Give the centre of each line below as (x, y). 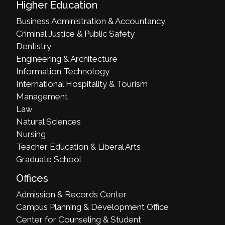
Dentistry (34, 46)
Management (42, 96)
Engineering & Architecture (67, 59)
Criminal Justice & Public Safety (76, 33)
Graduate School (49, 159)
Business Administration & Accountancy (91, 21)
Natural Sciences (49, 121)
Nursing (31, 134)
